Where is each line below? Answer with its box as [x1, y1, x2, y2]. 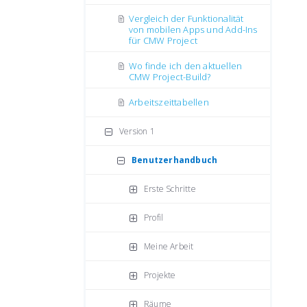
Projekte [144, 269, 176, 281]
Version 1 [119, 125, 155, 137]
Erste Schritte [144, 183, 196, 195]
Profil [144, 212, 164, 223]
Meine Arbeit [144, 241, 194, 252]
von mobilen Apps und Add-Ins [129, 23, 258, 36]
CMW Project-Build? [129, 71, 211, 83]
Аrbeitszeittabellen [129, 96, 209, 108]
